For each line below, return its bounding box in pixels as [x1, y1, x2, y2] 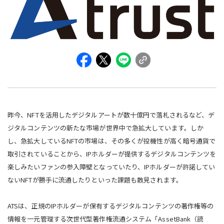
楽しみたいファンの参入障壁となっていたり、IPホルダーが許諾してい [7, 161, 215, 171]
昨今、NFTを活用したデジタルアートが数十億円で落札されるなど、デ [7, 109, 215, 119]
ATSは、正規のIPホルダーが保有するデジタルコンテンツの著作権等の [7, 200, 214, 210]
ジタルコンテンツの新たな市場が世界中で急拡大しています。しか [7, 122, 204, 132]
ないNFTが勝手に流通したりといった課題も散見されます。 [7, 174, 182, 184]
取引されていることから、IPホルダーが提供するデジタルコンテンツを [7, 148, 216, 158]
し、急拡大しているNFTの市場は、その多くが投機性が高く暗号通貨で [7, 135, 216, 145]
